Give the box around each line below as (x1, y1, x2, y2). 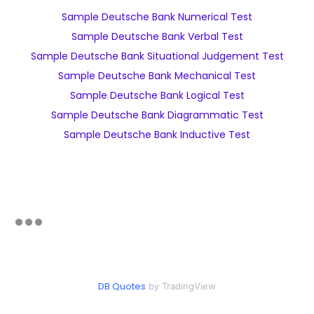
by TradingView (146, 280, 216, 292)
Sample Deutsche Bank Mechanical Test (58, 69, 256, 83)
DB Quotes (98, 280, 146, 293)
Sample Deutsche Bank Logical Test (69, 88, 245, 102)
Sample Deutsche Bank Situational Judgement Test (30, 49, 284, 63)
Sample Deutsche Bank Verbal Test (71, 29, 243, 43)
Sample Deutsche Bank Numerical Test (62, 10, 252, 24)
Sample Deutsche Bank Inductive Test (64, 128, 250, 142)
